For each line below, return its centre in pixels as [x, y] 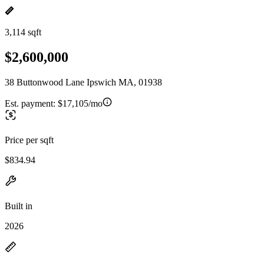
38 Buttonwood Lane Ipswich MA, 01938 [83, 82]
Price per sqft [29, 140]
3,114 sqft [23, 32]
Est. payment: [31, 103]
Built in [19, 206]
